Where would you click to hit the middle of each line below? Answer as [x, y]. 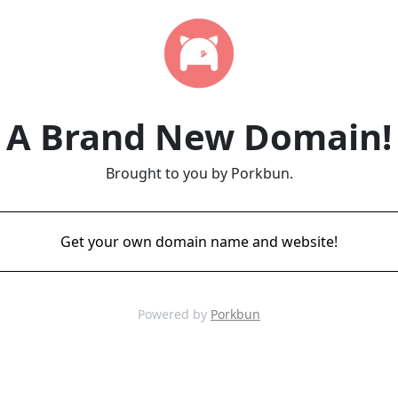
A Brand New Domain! [199, 136]
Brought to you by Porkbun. [199, 173]
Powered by [174, 314]
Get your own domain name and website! [199, 242]
